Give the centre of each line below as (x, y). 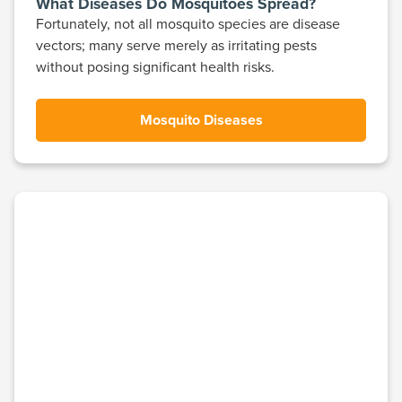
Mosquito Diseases (201, 120)
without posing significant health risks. (155, 67)
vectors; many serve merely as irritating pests (176, 45)
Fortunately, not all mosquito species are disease (188, 24)
